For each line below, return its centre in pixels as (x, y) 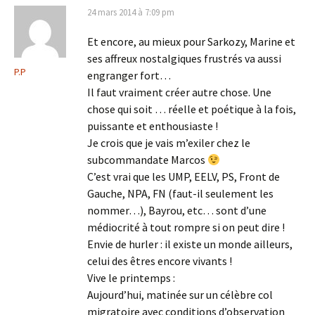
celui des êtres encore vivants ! (160, 261)
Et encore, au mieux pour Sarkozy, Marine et (191, 41)
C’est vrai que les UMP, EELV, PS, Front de (184, 176)
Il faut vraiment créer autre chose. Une (179, 92)
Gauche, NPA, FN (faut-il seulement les (180, 193)
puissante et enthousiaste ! (153, 126)
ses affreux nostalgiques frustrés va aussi (184, 58)
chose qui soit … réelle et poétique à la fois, (192, 109)
